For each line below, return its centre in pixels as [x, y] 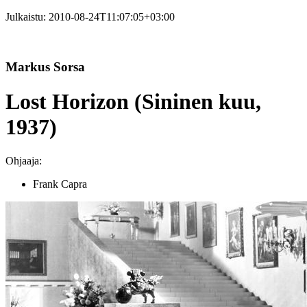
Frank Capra [60, 184]
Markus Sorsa [45, 66]
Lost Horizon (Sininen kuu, [133, 102]
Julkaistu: [27, 17]
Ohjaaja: [24, 160]
